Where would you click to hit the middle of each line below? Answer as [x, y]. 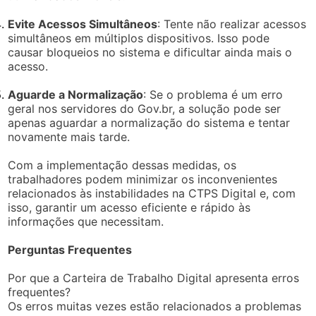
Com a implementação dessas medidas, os [122, 165]
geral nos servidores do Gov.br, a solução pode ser [145, 108]
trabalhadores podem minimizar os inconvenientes [143, 179]
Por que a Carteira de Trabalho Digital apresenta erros [154, 278]
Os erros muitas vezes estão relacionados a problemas [155, 306]
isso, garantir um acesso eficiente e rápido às [129, 207]
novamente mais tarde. [69, 136]
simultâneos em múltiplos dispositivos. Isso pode [139, 38]
